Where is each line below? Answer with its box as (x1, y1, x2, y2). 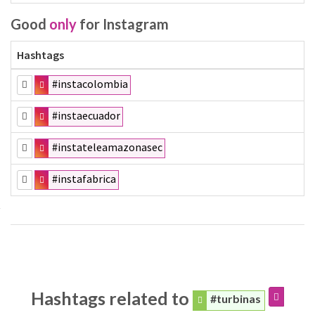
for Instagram (77, 15, 169, 32)
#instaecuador (52, 108, 121, 122)
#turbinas (210, 291, 262, 305)
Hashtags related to (30, 287, 193, 309)
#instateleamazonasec (52, 140, 163, 154)
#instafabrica (52, 172, 117, 186)
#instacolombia (52, 77, 129, 91)
